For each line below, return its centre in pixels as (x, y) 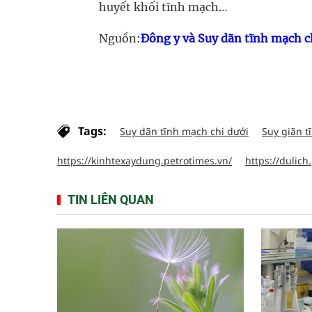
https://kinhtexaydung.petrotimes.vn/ (145, 161)
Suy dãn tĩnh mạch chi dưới (184, 131)
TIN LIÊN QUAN (111, 200)
